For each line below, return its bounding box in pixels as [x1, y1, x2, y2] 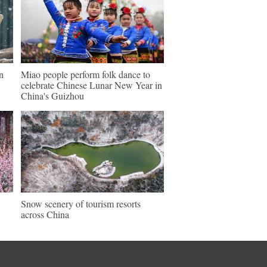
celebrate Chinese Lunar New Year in [21, 79, 162, 91]
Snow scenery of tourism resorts [21, 197, 141, 210]
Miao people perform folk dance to [21, 68, 150, 80]
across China [21, 208, 69, 221]
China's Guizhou [21, 89, 84, 102]
